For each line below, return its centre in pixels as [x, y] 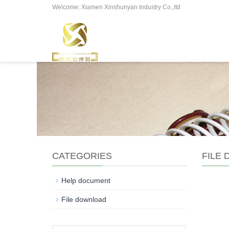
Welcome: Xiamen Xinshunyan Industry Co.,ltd [116, 7]
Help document [86, 180]
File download [84, 199]
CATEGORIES [82, 156]
